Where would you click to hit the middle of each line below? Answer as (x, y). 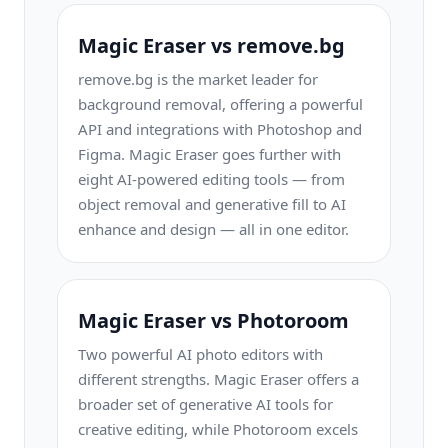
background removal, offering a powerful (220, 104)
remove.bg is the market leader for (198, 79)
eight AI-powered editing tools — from (211, 179)
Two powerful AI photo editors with (200, 354)
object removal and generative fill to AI (212, 204)
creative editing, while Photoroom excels (218, 429)
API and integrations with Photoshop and (220, 129)
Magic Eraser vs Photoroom (213, 320)
